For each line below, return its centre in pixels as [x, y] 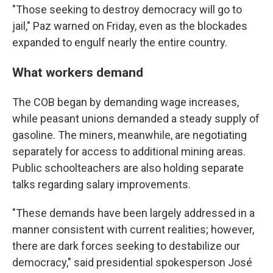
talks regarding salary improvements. [101, 184]
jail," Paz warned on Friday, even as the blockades [130, 26]
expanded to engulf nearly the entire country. [120, 42]
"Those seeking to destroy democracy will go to [127, 9]
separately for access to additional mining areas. [129, 151]
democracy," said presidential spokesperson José [132, 262]
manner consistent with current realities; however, [133, 229]
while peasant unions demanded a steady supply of [136, 119]
